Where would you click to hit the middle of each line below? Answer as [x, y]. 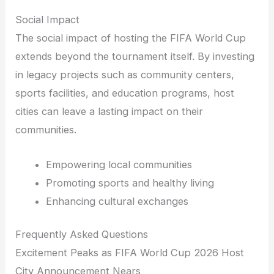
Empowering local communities [119, 164]
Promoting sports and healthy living [130, 183]
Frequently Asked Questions [82, 235]
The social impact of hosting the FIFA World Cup [131, 38]
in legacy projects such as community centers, [125, 75]
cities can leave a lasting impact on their [109, 112]
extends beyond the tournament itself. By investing [135, 57]
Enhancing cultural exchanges [117, 201]
